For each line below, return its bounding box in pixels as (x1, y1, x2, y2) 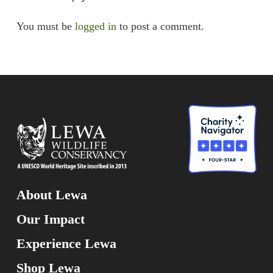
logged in (74, 19, 116, 32)
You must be (16, 19, 75, 32)
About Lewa (16, 187, 87, 203)
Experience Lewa (16, 236, 116, 252)
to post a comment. (116, 19, 204, 32)
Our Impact (16, 211, 85, 227)
